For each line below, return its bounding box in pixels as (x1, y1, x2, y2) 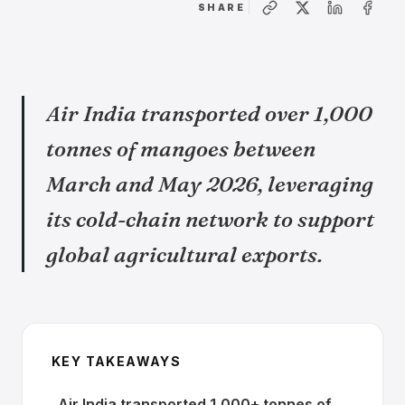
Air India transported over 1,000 (46, 100, 372, 127)
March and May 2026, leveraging (46, 171, 373, 197)
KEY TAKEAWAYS (52, 353, 182, 369)
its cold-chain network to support (46, 206, 374, 232)
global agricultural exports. (46, 241, 323, 268)
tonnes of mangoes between (46, 136, 316, 162)
